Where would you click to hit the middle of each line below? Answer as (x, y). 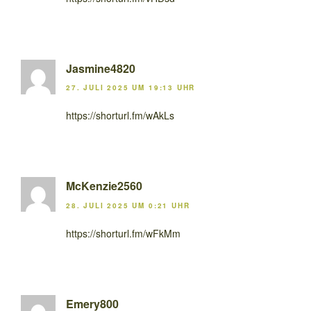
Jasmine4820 (101, 68)
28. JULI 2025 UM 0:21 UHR (128, 205)
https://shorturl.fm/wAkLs (120, 116)
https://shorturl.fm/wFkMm (123, 233)
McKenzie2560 (104, 186)
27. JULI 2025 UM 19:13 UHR (131, 88)
